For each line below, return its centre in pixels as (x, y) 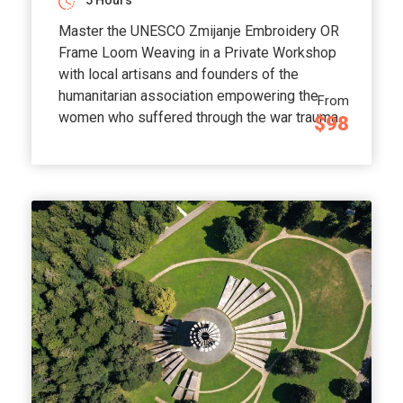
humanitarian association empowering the (188, 96)
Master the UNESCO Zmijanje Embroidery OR (199, 31)
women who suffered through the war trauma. (200, 118)
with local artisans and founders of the (179, 75)
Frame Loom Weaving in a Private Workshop (197, 53)
